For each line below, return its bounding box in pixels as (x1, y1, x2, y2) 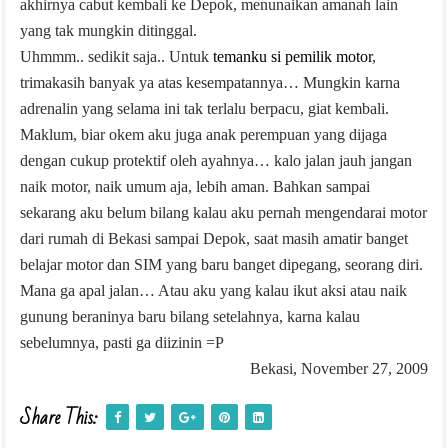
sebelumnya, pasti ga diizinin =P (20, 334, 224, 351)
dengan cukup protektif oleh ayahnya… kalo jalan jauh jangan (20, 152, 412, 169)
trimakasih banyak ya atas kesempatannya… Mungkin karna (20, 74, 400, 91)
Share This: (20, 400, 98, 436)
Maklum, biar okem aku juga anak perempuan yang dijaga (20, 126, 387, 143)
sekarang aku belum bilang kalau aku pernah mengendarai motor (20, 204, 427, 221)
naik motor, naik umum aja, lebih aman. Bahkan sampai (20, 178, 370, 195)
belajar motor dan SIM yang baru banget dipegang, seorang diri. (20, 256, 423, 273)
